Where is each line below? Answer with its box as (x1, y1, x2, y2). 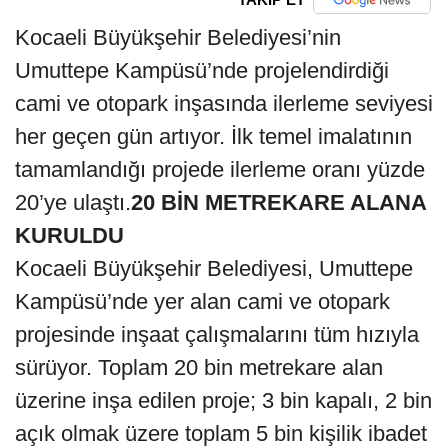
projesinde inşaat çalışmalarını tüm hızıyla (15, 321, 419, 347)
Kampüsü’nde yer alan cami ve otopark (15, 288, 390, 314)
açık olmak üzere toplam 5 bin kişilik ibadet (15, 420, 427, 446)
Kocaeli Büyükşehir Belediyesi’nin (15, 24, 341, 50)
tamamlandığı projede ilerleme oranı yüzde (15, 156, 425, 182)
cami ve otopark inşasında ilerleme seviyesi (15, 90, 433, 116)
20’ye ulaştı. (15, 189, 131, 215)
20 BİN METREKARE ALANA (131, 189, 426, 215)
